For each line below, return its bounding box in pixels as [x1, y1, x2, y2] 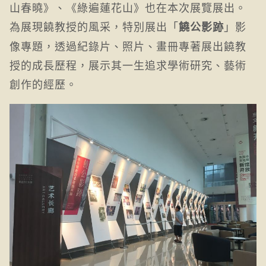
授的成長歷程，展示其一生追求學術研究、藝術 [9, 57, 246, 72]
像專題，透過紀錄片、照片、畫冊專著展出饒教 [9, 38, 246, 53]
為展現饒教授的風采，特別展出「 [9, 18, 179, 34]
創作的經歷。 [9, 76, 77, 91]
